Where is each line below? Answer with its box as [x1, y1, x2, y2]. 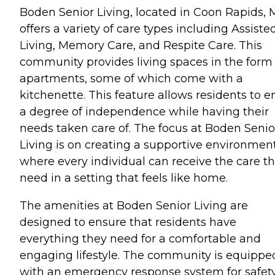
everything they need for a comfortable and [20, 231, 261, 246]
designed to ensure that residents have [20, 215, 236, 229]
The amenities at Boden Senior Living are [20, 198, 248, 212]
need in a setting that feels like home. [20, 171, 228, 185]
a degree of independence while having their [20, 104, 269, 118]
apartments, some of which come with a [20, 71, 243, 85]
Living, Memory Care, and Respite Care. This [20, 38, 262, 52]
